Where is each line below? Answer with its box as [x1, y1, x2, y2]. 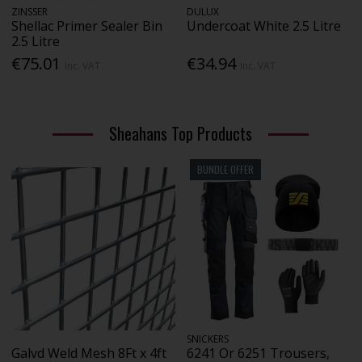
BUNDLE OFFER [196, 162, 254, 176]
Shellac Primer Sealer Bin [11, 16, 163, 35]
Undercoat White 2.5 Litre [187, 16, 342, 35]
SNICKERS [187, 332, 229, 347]
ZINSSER [11, 4, 48, 19]
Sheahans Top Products [109, 121, 253, 146]
